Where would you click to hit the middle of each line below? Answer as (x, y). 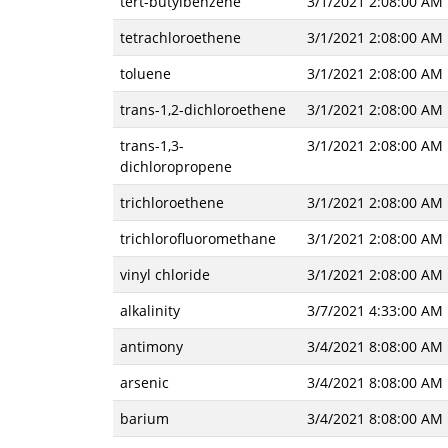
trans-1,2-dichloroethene (202, 109)
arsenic (144, 382)
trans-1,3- (151, 145)
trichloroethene (171, 202)
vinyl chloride (164, 274)
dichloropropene (175, 166)
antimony (151, 346)
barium (144, 418)
